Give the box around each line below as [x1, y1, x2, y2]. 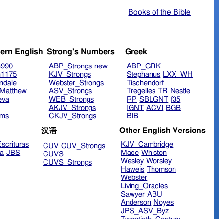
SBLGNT [139, 96, 169, 104]
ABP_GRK [127, 63, 161, 70]
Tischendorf [127, 79, 164, 87]
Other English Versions [119, 126, 206, 134]
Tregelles [127, 88, 156, 95]
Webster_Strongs [48, 79, 104, 87]
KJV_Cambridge [121, 141, 174, 149]
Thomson [147, 166, 176, 174]
